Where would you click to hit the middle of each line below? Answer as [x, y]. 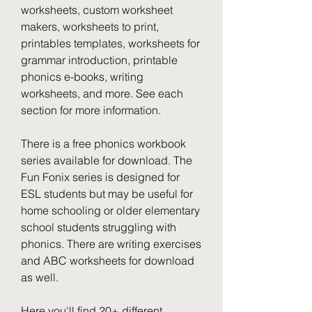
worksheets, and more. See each [102, 93]
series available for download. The [107, 160]
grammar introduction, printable [99, 60]
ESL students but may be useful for [107, 194]
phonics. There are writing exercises [111, 244]
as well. [40, 277]
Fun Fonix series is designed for [100, 177]
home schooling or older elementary [110, 210]
